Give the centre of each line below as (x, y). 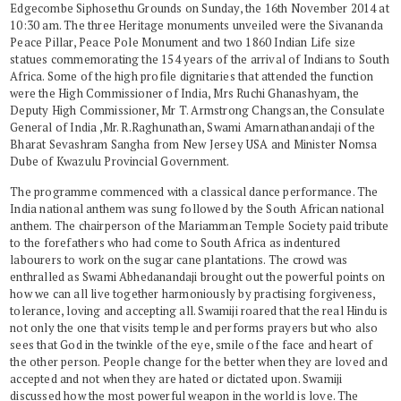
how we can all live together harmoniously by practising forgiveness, (193, 294)
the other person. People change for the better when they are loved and (199, 362)
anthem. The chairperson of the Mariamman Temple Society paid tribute (200, 226)
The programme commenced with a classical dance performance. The (194, 192)
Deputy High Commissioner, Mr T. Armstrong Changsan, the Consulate (197, 110)
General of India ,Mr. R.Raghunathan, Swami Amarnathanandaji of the (193, 127)
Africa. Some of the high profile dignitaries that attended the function (192, 76)
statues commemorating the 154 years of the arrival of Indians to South (200, 59)
